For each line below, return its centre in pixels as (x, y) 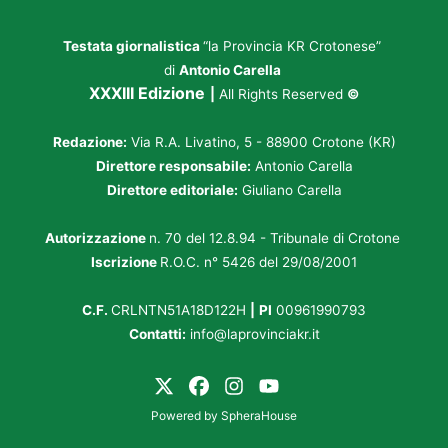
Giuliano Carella (289, 190)
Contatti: (157, 334)
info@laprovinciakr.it (254, 334)
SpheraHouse (259, 416)
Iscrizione (125, 262)
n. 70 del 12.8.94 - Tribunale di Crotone (276, 238)
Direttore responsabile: (173, 166)
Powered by (186, 416)
